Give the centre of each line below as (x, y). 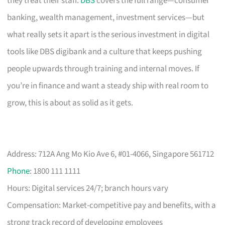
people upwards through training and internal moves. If (103, 69)
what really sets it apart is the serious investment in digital (108, 34)
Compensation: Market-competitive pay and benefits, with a (112, 205)
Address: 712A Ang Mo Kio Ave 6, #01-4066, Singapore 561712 (111, 154)
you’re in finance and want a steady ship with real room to (108, 86)
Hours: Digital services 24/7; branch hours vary (88, 188)
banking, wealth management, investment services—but (106, 17)
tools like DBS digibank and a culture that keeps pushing (105, 51)
